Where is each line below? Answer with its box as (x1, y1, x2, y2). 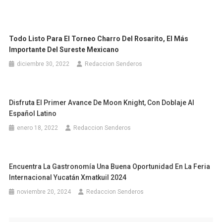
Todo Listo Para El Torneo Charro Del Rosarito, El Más (9, 35, 189, 43)
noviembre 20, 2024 (17, 188, 71, 196)
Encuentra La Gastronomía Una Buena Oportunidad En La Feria (9, 163, 211, 171)
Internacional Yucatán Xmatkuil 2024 (9, 173, 127, 182)
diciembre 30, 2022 (17, 60, 70, 68)
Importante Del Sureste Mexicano (9, 46, 119, 54)
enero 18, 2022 (17, 124, 58, 132)
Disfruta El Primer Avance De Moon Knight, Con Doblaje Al (9, 99, 195, 107)
